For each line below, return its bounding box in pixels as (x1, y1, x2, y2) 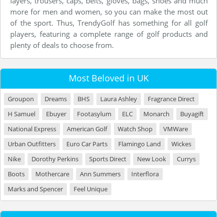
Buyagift (180, 109, 204, 119)
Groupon (8, 94, 34, 104)
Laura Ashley (100, 94, 137, 104)
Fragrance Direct (148, 94, 195, 104)
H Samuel (8, 109, 35, 119)
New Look (137, 155, 166, 164)
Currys (177, 155, 196, 164)
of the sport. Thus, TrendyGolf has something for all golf (10, 18, 208, 28)
